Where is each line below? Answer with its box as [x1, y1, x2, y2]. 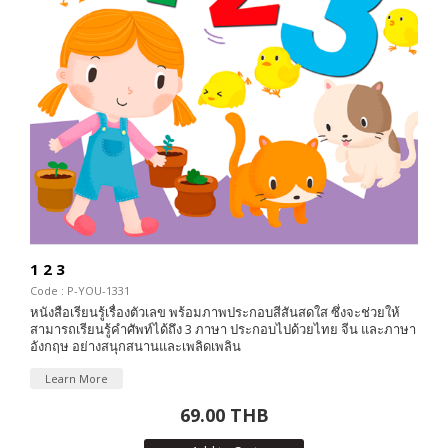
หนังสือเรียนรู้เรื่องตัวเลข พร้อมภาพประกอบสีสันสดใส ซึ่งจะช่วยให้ [30, 303, 400, 322]
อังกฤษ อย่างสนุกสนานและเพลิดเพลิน [30, 337, 241, 356]
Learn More [45, 371, 108, 387]
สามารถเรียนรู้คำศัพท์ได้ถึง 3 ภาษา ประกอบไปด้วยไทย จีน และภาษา [30, 320, 416, 339]
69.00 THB [179, 403, 269, 428]
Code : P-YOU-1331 [30, 283, 130, 299]
